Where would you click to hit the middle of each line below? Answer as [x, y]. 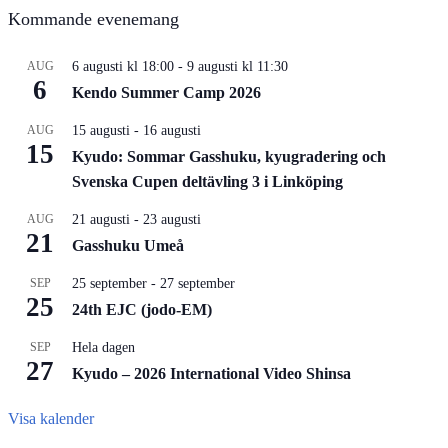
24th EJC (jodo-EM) [142, 309]
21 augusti [101, 219]
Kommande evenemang [93, 18]
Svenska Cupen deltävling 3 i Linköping [207, 181]
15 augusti [101, 130]
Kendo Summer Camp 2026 [166, 92]
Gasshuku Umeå [128, 245]
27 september [197, 283]
